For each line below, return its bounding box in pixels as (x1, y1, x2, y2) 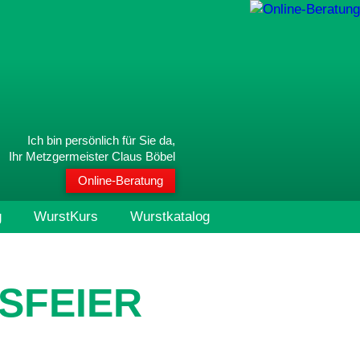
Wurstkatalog (129, 209, 210, 224)
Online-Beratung (78, 174, 163, 187)
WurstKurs (33, 209, 98, 224)
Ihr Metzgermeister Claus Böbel (9, 149, 175, 163)
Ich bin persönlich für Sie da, (27, 133, 175, 147)
